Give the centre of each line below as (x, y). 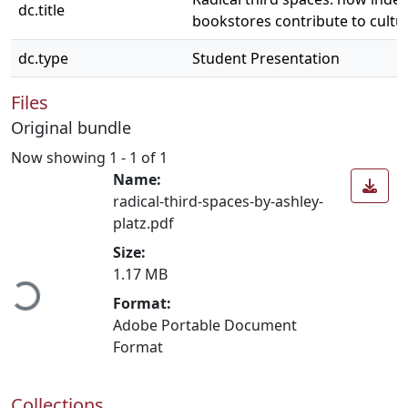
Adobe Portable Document (205, 325)
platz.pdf (143, 223)
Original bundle (71, 127)
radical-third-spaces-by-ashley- (218, 201)
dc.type (43, 58)
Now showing (60, 157)
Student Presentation (266, 58)
